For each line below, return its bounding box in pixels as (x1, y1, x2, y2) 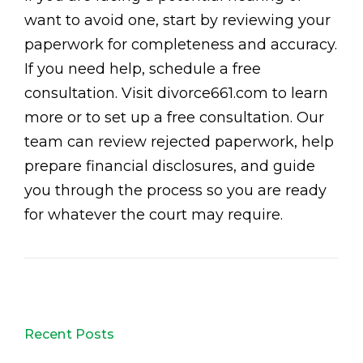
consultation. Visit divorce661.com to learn (24, 84, 328, 103)
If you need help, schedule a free (24, 60, 261, 79)
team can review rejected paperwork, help (24, 133, 334, 152)
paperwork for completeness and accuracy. (24, 36, 337, 54)
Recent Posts (24, 327, 115, 343)
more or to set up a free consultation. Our (24, 109, 324, 127)
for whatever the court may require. (24, 206, 283, 224)
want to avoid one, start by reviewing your (24, 11, 331, 30)
